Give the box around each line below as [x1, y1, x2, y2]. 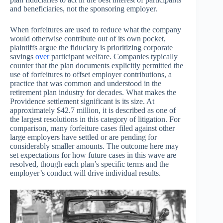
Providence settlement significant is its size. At [10, 97, 154, 106]
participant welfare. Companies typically [49, 52, 178, 61]
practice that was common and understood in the [10, 79, 161, 88]
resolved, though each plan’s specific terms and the [10, 160, 169, 169]
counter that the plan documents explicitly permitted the [10, 61, 183, 70]
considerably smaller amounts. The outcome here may [10, 142, 179, 151]
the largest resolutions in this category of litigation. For [10, 115, 180, 124]
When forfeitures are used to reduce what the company [10, 25, 181, 34]
